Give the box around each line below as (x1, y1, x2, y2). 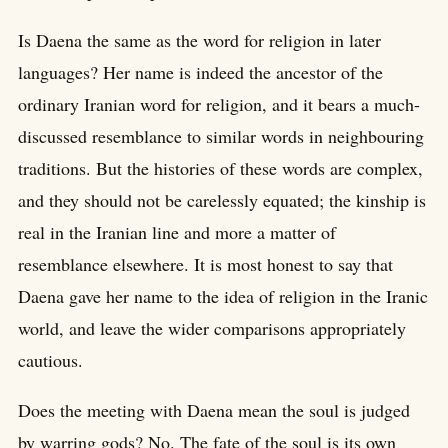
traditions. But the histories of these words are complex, (18, 156, 423, 181)
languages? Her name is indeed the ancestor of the (18, 60, 383, 85)
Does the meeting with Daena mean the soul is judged (18, 398, 410, 423)
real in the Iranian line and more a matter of (18, 220, 336, 245)
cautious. (18, 348, 83, 373)
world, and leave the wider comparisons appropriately (18, 316, 406, 341)
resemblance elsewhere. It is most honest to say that (18, 252, 393, 277)
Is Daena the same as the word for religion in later (18, 28, 381, 53)
